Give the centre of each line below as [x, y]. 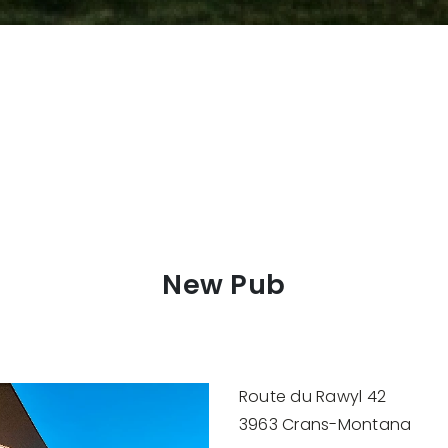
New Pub [224, 284]
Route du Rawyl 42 [313, 397]
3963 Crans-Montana [325, 425]
